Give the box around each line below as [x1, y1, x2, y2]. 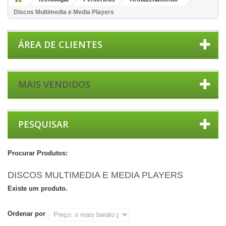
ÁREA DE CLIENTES [18, 38, 102, 50]
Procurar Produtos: [8, 149, 68, 157]
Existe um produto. [8, 185, 68, 192]
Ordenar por [8, 210, 45, 217]
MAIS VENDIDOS [18, 78, 90, 90]
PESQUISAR [18, 118, 68, 130]
